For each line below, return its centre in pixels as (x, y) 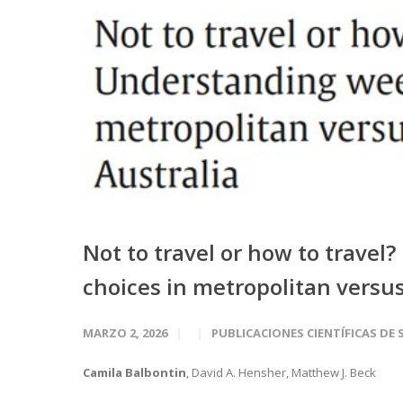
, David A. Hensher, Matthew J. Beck (282, 373)
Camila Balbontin (134, 373)
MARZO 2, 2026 (125, 333)
